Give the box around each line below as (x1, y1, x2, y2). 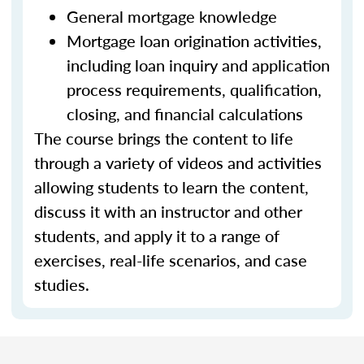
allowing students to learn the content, (34, 175, 309, 198)
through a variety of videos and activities (34, 151, 322, 174)
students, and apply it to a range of (34, 224, 279, 247)
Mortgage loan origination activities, (67, 29, 322, 52)
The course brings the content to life (34, 127, 293, 149)
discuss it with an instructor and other (34, 200, 302, 223)
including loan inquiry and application (67, 54, 330, 76)
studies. (34, 273, 89, 296)
